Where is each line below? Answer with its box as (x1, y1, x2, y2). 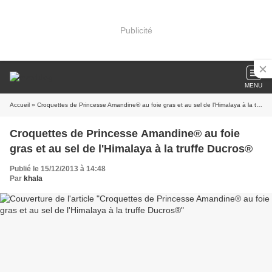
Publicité (120, 25, 152, 35)
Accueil (10, 101, 30, 108)
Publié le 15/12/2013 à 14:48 (10, 165, 106, 173)
